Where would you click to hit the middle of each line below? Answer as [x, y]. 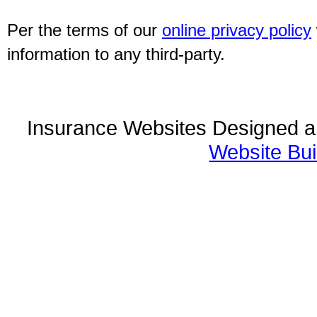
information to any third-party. [116, 54]
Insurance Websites [117, 128]
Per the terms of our [85, 30]
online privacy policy [237, 30]
